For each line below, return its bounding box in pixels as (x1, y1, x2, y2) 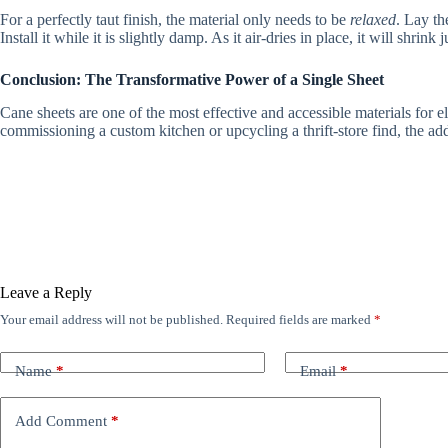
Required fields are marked (226, 311, 374, 327)
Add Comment (15, 413, 107, 430)
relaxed (350, 11, 396, 29)
